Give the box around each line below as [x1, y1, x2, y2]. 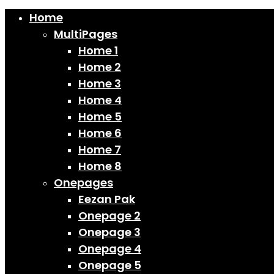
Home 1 [78, 43, 118, 58]
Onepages [54, 175, 113, 190]
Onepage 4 [78, 241, 141, 256]
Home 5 [78, 109, 122, 124]
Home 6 [78, 125, 122, 141]
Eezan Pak [78, 191, 135, 207]
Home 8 [78, 158, 122, 174]
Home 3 [78, 76, 121, 91]
